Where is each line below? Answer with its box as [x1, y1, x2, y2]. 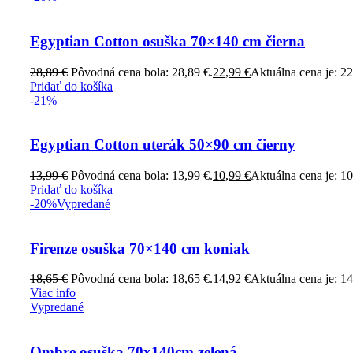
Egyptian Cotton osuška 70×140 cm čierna [30, 32, 305, 50]
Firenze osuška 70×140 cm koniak [30, 240, 250, 257]
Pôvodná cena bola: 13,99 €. [71, 168, 213, 182]
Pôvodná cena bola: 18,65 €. [71, 272, 213, 286]
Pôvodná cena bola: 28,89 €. [71, 65, 213, 79]
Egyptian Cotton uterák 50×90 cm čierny [30, 136, 295, 154]
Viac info [30, 286, 76, 300]
